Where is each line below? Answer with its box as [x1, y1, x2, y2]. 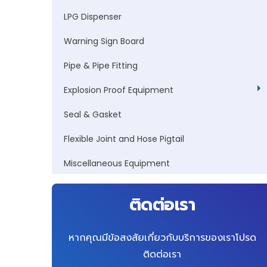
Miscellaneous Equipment [64, 157, 170, 169]
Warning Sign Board [64, 35, 144, 47]
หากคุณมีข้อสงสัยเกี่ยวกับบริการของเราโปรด [68, 231, 256, 244]
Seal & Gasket [64, 108, 122, 120]
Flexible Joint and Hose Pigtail [64, 133, 184, 145]
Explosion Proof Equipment [64, 84, 173, 96]
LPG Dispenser [64, 11, 122, 23]
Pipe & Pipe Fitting [64, 60, 138, 72]
